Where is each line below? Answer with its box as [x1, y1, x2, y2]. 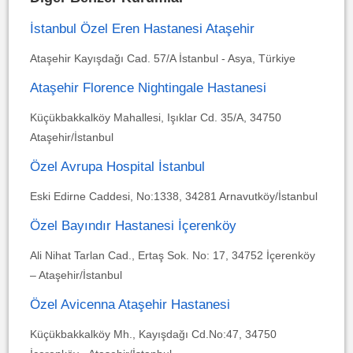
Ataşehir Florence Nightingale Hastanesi [29, 80, 266, 95]
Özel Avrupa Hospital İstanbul [29, 159, 205, 174]
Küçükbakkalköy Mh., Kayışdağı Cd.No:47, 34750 [29, 328, 277, 340]
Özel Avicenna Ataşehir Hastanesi [29, 297, 230, 312]
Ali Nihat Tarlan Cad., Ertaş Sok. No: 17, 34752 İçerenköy [29, 249, 315, 262]
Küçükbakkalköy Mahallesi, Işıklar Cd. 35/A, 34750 [29, 111, 281, 124]
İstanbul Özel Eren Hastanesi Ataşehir [29, 21, 255, 36]
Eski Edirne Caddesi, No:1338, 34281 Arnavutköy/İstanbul [29, 190, 318, 203]
